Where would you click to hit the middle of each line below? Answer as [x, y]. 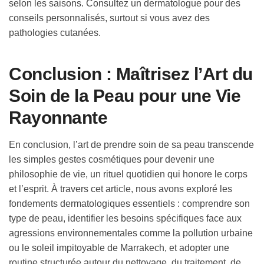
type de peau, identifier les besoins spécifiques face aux [125, 219]
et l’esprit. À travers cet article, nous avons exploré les [121, 189]
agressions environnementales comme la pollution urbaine [131, 233]
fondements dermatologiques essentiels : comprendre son [129, 204]
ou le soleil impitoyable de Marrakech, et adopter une [119, 248]
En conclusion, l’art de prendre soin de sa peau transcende [131, 145]
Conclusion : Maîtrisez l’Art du [131, 74]
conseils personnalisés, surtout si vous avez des [109, 18]
